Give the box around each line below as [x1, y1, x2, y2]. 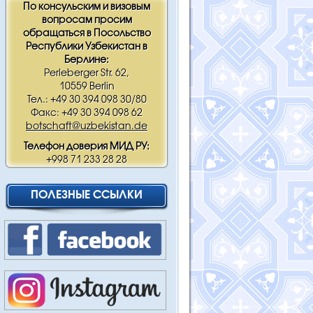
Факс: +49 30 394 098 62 [31, 109, 143, 118]
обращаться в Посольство [22, 29, 151, 38]
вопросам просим [41, 16, 132, 25]
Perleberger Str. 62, [44, 69, 129, 78]
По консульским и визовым [23, 3, 150, 12]
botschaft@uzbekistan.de [26, 122, 147, 131]
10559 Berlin [59, 82, 115, 92]
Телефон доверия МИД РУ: [24, 143, 150, 152]
